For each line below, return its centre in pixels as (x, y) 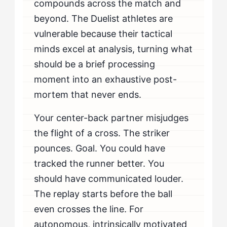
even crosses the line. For (89, 209)
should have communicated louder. (109, 178)
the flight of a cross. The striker (102, 133)
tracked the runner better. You (99, 163)
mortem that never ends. (88, 94)
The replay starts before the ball (103, 194)
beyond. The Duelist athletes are (104, 18)
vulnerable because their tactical (103, 33)
